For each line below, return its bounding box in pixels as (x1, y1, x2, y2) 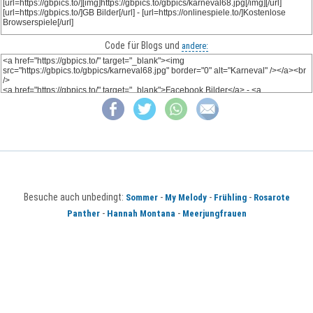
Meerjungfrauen (182, 208, 247, 219)
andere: (182, 41, 208, 52)
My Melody (164, 191, 207, 203)
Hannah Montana (106, 208, 175, 219)
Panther (66, 208, 100, 219)
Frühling (213, 191, 247, 203)
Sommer (125, 191, 158, 203)
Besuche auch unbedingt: (23, 191, 126, 203)
